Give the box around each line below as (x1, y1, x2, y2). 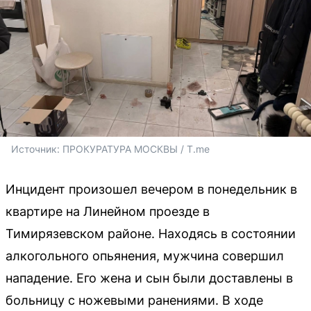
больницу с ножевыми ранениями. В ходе (6, 292, 263, 308)
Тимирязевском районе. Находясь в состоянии (6, 226, 296, 241)
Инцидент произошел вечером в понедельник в (6, 181, 297, 196)
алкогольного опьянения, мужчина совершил (6, 248, 284, 263)
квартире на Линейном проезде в (6, 203, 210, 219)
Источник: (11, 142, 62, 155)
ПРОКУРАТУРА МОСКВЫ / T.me (62, 142, 210, 155)
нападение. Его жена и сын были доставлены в (6, 270, 293, 285)
